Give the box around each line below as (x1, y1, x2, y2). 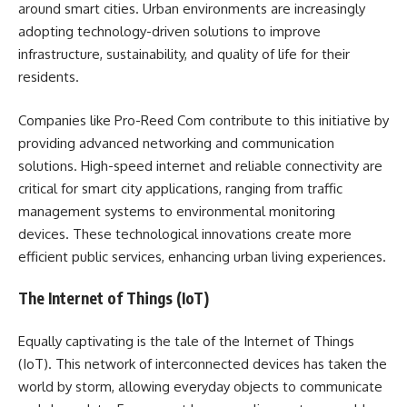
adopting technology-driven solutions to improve (18, 23, 321, 40)
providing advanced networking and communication (18, 134, 334, 152)
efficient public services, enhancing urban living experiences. (18, 247, 386, 265)
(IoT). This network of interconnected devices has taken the (18, 354, 387, 372)
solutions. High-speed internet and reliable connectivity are (18, 156, 382, 174)
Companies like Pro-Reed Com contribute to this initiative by (18, 111, 389, 129)
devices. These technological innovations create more (18, 224, 352, 243)
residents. (18, 68, 79, 85)
